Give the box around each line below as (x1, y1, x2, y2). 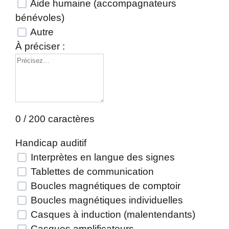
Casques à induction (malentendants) (28, 209, 195, 220)
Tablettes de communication (28, 166, 154, 177)
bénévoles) (15, 12, 64, 23)
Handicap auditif (15, 138, 86, 148)
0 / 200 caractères (15, 113, 95, 124)
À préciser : (15, 41, 65, 52)
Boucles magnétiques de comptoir (28, 180, 180, 191)
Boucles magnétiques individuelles (28, 195, 183, 205)
